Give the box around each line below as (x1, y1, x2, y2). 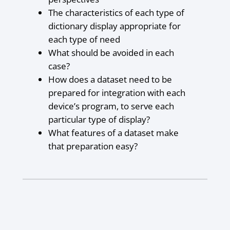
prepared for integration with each (48, 87, 185, 99)
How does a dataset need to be (48, 73, 172, 86)
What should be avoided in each (48, 47, 174, 59)
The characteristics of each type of (48, 7, 184, 19)
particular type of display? (48, 113, 150, 126)
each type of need (48, 33, 120, 46)
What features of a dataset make (48, 127, 179, 139)
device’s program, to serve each (48, 100, 174, 112)
